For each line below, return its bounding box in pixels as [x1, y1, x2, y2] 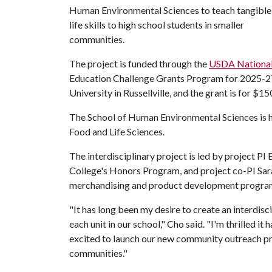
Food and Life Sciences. [69, 126, 165, 137]
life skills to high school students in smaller [69, 19, 244, 30]
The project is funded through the [69, 58, 209, 69]
